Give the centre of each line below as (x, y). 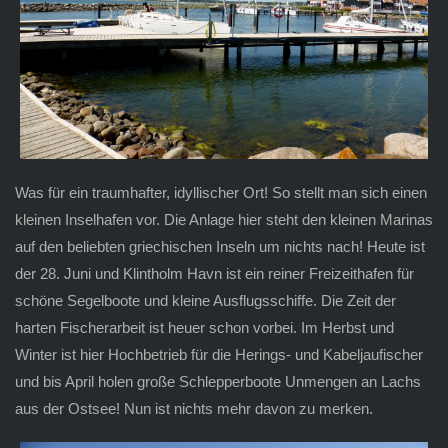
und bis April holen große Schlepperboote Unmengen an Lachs (217, 381)
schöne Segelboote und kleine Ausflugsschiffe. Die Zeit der (205, 300)
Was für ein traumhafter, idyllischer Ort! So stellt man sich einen (220, 192)
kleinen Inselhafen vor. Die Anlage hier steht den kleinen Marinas (223, 219)
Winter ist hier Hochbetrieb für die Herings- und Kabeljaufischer (218, 354)
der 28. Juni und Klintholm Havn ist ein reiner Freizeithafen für (214, 273)
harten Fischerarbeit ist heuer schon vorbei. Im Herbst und (204, 327)
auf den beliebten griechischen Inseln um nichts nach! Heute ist (219, 246)
